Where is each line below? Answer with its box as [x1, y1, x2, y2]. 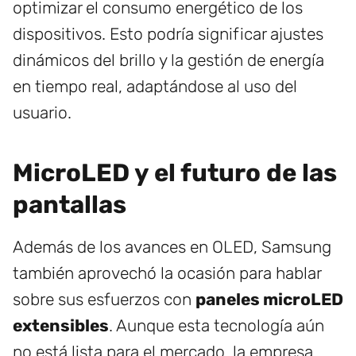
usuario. [13, 103, 72, 123]
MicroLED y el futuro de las [13, 158, 337, 188]
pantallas [13, 190, 126, 220]
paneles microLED [195, 289, 343, 310]
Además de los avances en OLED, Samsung [13, 237, 331, 257]
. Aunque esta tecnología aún [109, 315, 324, 336]
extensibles [13, 315, 109, 336]
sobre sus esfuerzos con [13, 289, 195, 310]
